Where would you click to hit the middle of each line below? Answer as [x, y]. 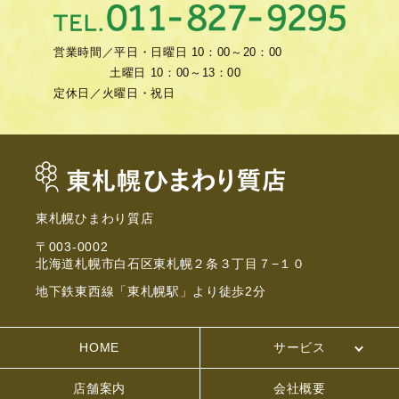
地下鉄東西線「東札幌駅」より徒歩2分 [151, 292]
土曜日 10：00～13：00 [175, 73]
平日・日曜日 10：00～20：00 [198, 53]
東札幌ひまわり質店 [95, 219]
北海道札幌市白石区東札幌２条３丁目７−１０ [171, 263]
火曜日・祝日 [138, 94]
